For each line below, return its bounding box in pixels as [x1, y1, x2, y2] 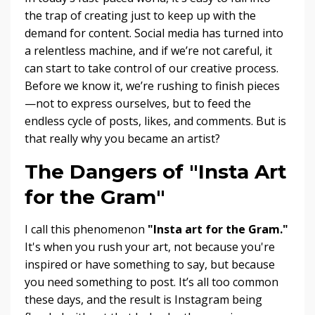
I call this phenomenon [25, 221, 148, 238]
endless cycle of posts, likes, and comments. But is [25, 113, 286, 129]
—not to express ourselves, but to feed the [25, 96, 251, 112]
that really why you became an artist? [25, 131, 220, 147]
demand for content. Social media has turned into [25, 25, 283, 41]
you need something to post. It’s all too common [25, 274, 278, 290]
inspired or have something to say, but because [25, 257, 275, 273]
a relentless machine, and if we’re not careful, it [25, 43, 272, 59]
